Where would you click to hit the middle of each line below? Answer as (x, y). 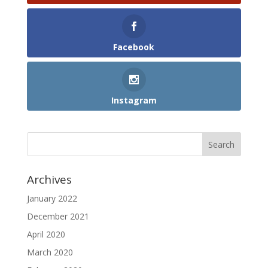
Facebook (134, 47)
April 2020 (46, 234)
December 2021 (58, 217)
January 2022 (52, 199)
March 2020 (50, 252)
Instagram (134, 100)
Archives (49, 180)
